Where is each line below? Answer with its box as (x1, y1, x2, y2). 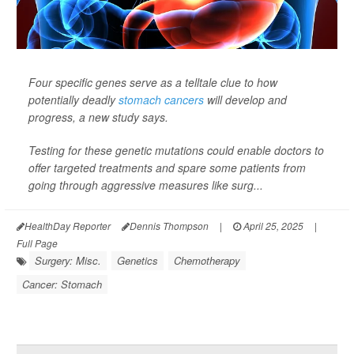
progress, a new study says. (28, 108, 168, 125)
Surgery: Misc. (35, 252, 101, 268)
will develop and (204, 91, 287, 107)
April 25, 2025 (241, 218, 303, 232)
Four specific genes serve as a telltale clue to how (28, 73, 277, 90)
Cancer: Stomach (22, 276, 102, 292)
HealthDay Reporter (24, 218, 111, 232)
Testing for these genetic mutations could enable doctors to (28, 141, 324, 158)
